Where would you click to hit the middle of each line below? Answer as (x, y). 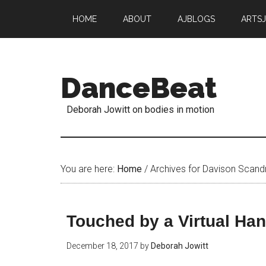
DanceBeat (139, 88)
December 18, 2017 (102, 246)
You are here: (89, 169)
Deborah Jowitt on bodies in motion (140, 110)
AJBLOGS (196, 19)
